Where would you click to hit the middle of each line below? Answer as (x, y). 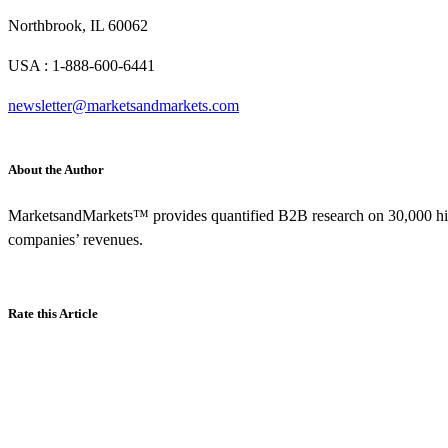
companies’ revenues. (75, 239)
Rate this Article (53, 313)
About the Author (56, 169)
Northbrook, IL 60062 (78, 25)
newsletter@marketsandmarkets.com (123, 105)
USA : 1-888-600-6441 (81, 65)
